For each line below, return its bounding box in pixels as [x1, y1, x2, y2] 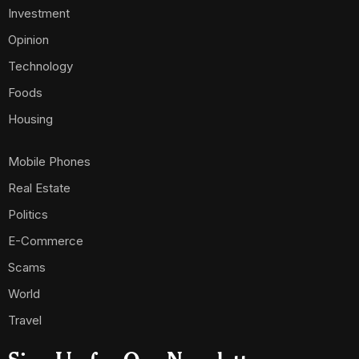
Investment [8, 6, 70, 22]
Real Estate [8, 180, 71, 196]
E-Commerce [8, 233, 83, 249]
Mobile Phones [8, 154, 91, 170]
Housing [8, 111, 53, 127]
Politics [8, 207, 48, 223]
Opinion [8, 32, 49, 48]
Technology [8, 58, 73, 75]
